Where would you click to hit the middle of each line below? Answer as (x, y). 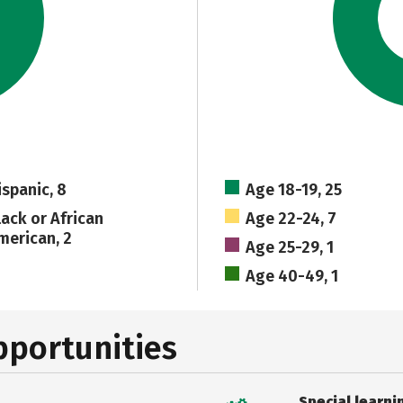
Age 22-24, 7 (291, 219)
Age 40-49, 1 (292, 276)
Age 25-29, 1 (290, 247)
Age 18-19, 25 (294, 190)
